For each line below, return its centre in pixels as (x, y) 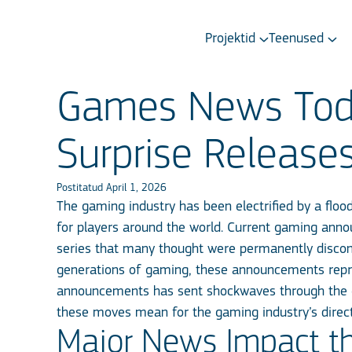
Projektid (230, 39)
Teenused (296, 39)
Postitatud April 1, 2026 (112, 188)
